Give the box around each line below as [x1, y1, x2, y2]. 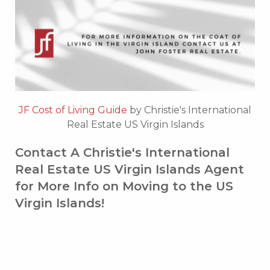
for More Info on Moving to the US [15, 178, 233, 193]
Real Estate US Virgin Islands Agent [15, 162, 244, 177]
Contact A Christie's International [15, 145, 230, 160]
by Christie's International [130, 104, 251, 116]
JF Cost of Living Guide [19, 104, 130, 116]
